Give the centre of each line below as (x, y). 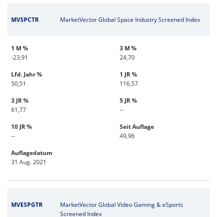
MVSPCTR (25, 20)
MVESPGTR (27, 205)
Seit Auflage (137, 127)
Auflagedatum (32, 153)
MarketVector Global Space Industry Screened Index (130, 20)
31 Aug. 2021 (29, 162)
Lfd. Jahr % (27, 75)
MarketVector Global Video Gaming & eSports (121, 205)
